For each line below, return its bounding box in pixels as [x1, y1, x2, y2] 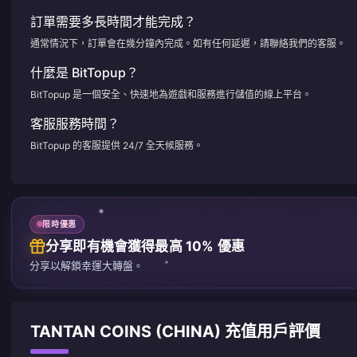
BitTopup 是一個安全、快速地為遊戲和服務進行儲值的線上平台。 [30, 88, 312, 100]
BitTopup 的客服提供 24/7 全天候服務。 [30, 139, 203, 151]
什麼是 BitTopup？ [30, 65, 139, 80]
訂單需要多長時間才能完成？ [30, 14, 196, 29]
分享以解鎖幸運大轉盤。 [29, 258, 143, 272]
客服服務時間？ [30, 116, 120, 131]
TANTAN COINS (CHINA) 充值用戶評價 [30, 321, 320, 341]
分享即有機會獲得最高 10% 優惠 [45, 237, 245, 254]
